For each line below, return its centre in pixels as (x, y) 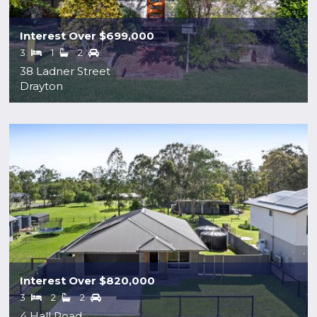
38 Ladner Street (65, 71)
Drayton (42, 86)
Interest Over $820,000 (88, 280)
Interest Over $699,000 (87, 36)
